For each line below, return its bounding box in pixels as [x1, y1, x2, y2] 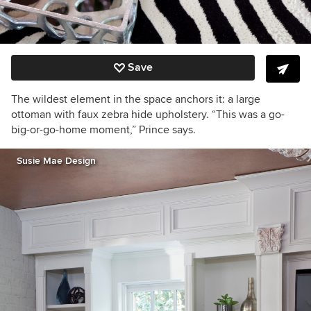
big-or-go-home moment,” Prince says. [11, 123, 196, 137]
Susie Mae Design [17, 155, 96, 167]
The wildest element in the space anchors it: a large [11, 92, 260, 107]
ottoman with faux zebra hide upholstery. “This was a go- [11, 108, 285, 122]
